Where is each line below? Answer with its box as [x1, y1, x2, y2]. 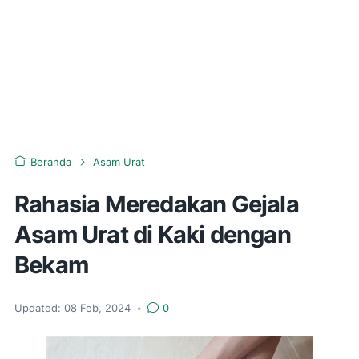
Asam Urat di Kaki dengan [14, 220, 291, 248]
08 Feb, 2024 [64, 302, 134, 314]
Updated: [14, 302, 61, 314]
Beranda [30, 156, 71, 168]
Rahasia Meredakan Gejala [14, 190, 299, 218]
